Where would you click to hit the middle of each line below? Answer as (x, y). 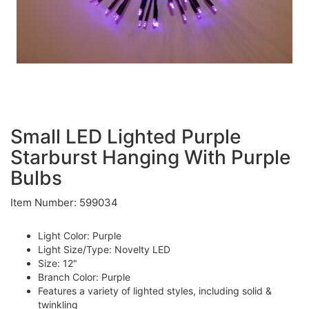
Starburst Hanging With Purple (150, 157)
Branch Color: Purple (84, 277)
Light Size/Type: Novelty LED (104, 249)
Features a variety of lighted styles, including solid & (155, 291)
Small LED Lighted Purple (126, 137)
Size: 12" (58, 263)
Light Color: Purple (80, 236)
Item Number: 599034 (64, 202)
